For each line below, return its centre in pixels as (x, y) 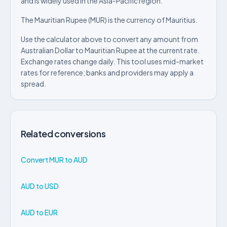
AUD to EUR (39, 212)
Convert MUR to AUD (54, 159)
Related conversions (63, 134)
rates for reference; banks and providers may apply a (107, 72)
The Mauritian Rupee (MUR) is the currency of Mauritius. (109, 20)
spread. (33, 84)
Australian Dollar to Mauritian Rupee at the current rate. (110, 50)
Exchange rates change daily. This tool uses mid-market (112, 61)
